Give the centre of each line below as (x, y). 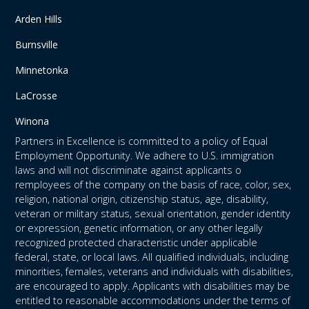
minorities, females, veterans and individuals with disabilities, (154, 272)
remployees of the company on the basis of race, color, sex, (153, 185)
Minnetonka (42, 70)
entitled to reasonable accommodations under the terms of (153, 301)
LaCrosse (37, 96)
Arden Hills (39, 19)
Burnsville (37, 45)
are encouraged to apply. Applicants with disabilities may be (153, 286)
